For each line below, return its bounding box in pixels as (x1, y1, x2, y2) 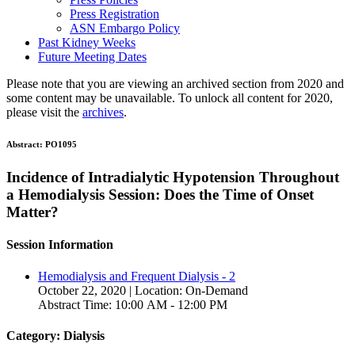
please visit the (6, 105, 82, 120)
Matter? (6, 204, 59, 221)
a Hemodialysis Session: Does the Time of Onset (6, 186, 314, 204)
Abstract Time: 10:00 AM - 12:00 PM (38, 297, 227, 311)
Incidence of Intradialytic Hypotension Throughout (6, 169, 339, 186)
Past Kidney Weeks (38, 36, 136, 50)
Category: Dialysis (6, 328, 105, 342)
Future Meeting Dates (38, 50, 147, 64)
